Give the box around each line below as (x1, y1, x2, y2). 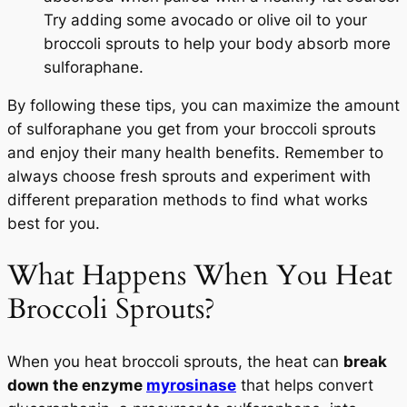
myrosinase (146, 375, 236, 394)
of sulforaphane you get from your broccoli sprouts (7, 120, 376, 139)
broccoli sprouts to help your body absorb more (44, 34, 391, 53)
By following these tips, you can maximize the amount (7, 96, 400, 115)
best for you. (7, 214, 100, 233)
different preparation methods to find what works (7, 191, 368, 210)
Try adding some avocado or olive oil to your (44, 10, 367, 29)
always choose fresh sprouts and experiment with (7, 167, 371, 186)
